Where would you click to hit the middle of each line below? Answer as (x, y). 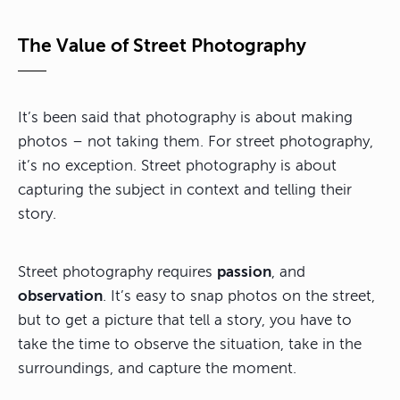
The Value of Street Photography (162, 46)
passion (244, 272)
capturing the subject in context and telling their (185, 190)
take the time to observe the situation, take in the (190, 345)
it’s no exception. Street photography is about (177, 166)
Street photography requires (117, 272)
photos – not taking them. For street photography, (196, 142)
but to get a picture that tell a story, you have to (185, 321)
